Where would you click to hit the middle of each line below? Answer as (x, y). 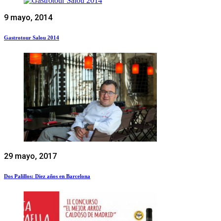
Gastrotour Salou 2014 (32, 37)
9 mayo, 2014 (28, 17)
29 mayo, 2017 (30, 156)
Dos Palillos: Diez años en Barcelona (47, 176)
